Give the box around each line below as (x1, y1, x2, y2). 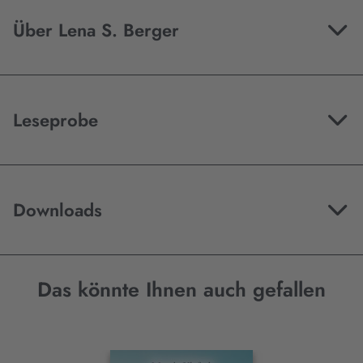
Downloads (13, 197, 102, 224)
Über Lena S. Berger (13, 17, 179, 44)
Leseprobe (13, 107, 98, 134)
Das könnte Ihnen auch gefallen (37, 275, 326, 305)
